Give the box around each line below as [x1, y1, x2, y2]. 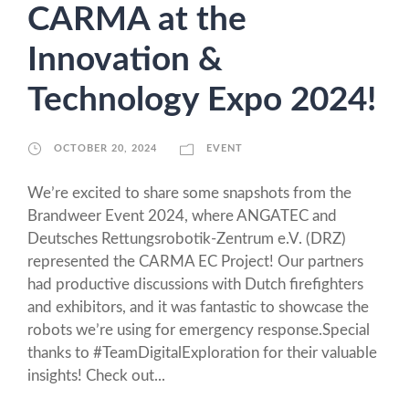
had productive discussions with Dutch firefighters [27, 276, 363, 292]
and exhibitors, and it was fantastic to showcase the [27, 299, 369, 315]
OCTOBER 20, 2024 [54, 142, 157, 153]
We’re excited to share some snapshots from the [27, 184, 351, 201]
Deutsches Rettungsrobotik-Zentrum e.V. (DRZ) [27, 230, 346, 246]
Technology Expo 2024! [27, 82, 376, 117]
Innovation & [27, 42, 223, 77]
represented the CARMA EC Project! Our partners [27, 253, 363, 269]
